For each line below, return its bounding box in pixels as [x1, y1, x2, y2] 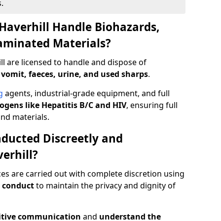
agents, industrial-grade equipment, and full [3, 88, 170, 99]
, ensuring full [126, 100, 178, 110]
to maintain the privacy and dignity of [34, 180, 176, 191]
